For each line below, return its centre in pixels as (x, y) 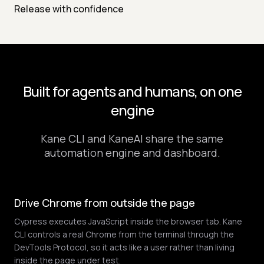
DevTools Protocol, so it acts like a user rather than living (124, 247)
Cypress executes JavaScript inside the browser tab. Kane (128, 222)
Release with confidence (69, 9)
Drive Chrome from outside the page (105, 203)
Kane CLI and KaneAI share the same (132, 139)
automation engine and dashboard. (132, 153)
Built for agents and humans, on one (132, 91)
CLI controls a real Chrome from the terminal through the (124, 235)
